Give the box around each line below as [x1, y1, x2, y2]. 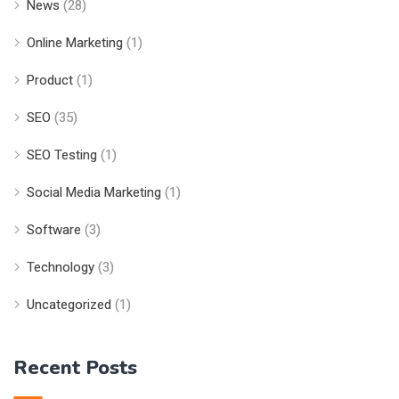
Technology [27, 258, 94, 275]
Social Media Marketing [27, 183, 161, 200]
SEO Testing [27, 146, 97, 163]
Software [27, 221, 81, 238]
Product [27, 71, 73, 88]
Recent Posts [13, 354, 137, 381]
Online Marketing [27, 34, 123, 51]
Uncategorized [27, 296, 111, 313]
